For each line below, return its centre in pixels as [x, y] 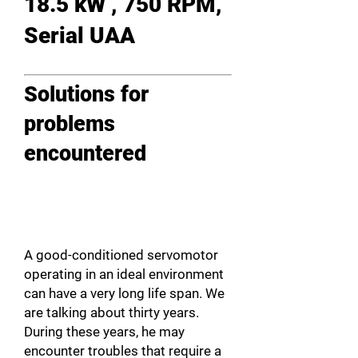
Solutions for [86, 94]
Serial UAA [80, 36]
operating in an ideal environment [124, 274]
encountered [85, 153]
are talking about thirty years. [111, 312]
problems [70, 124]
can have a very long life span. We [124, 293]
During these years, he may [104, 332]
